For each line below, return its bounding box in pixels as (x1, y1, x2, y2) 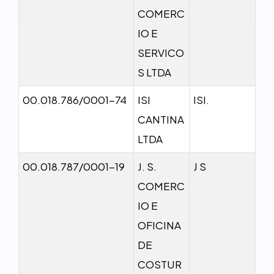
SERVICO (138, 45, 184, 59)
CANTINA (138, 112, 184, 126)
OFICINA (138, 218, 181, 232)
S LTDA (138, 65, 171, 79)
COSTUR (138, 257, 182, 271)
